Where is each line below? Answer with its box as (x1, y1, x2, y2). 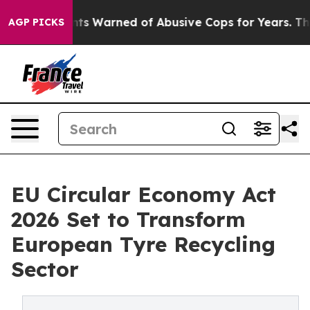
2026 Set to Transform (11, 206, 246, 232)
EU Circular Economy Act (11, 181, 276, 208)
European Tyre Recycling (11, 231, 275, 257)
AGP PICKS (8, 16, 64, 28)
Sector (11, 256, 79, 282)
